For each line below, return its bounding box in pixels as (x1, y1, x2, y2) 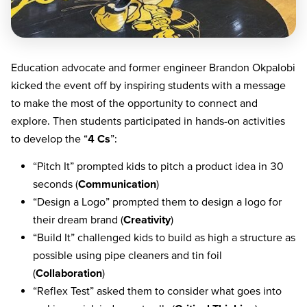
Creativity (123, 213, 171, 226)
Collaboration (36, 267, 102, 280)
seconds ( (33, 177, 78, 191)
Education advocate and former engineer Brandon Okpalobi (11, 60, 295, 73)
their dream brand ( (33, 213, 123, 226)
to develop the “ (11, 132, 88, 145)
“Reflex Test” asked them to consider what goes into (33, 284, 282, 297)
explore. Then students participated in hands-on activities (11, 114, 285, 127)
